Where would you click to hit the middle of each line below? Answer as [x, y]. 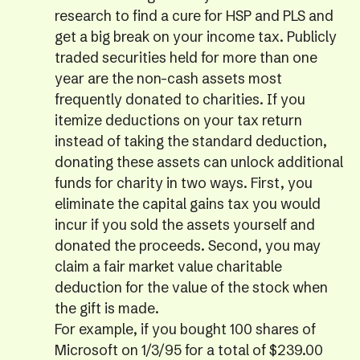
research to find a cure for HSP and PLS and [194, 16]
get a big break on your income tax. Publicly [195, 37]
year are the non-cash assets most [168, 79]
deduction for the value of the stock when [191, 288]
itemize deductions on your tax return [178, 121]
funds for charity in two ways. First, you [183, 184]
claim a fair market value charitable [168, 267]
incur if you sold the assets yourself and [184, 225]
